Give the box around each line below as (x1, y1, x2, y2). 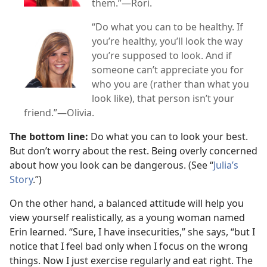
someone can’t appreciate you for (92, 63, 244, 76)
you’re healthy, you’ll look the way (92, 34, 243, 48)
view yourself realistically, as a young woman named (10, 210, 245, 224)
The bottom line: (10, 129, 88, 143)
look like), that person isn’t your (92, 91, 234, 105)
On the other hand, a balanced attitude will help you (10, 196, 244, 210)
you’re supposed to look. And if (92, 48, 232, 62)
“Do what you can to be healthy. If (92, 20, 243, 33)
